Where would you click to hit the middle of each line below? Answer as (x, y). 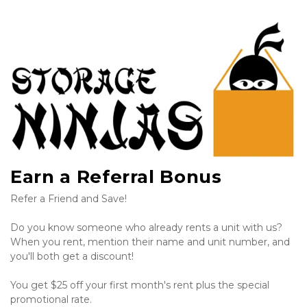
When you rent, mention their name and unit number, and (150, 242)
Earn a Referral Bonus (116, 177)
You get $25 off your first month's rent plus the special (140, 285)
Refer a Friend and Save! (69, 199)
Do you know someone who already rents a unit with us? (146, 228)
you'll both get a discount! (72, 257)
